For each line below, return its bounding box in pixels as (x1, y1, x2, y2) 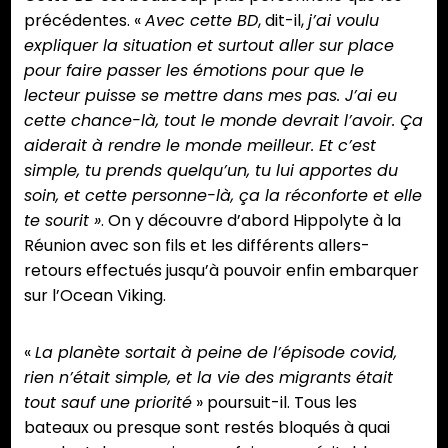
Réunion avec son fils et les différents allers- (24, 234, 370, 258)
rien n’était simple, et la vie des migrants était (24, 366, 393, 390)
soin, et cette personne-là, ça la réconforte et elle (24, 184, 422, 208)
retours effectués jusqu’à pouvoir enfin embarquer (24, 259, 419, 283)
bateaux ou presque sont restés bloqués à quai (24, 416, 390, 440)
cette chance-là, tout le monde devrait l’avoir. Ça (24, 109, 423, 133)
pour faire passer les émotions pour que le (24, 59, 364, 83)
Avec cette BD (145, 9, 258, 33)
